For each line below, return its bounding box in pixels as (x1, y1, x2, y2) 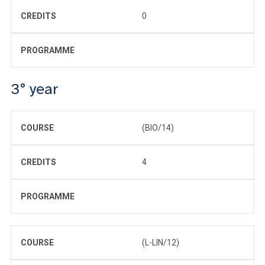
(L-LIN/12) (142, 237, 179, 247)
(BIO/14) (142, 122, 174, 132)
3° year (11, 79, 59, 99)
